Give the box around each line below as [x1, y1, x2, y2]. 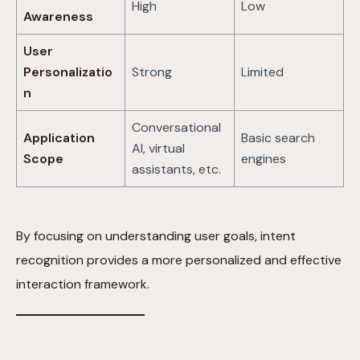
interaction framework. [16, 276, 149, 293]
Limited [241, 63, 284, 81]
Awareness [23, 8, 93, 26]
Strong [132, 63, 172, 81]
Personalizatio [23, 63, 112, 81]
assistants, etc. [132, 161, 221, 178]
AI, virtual [132, 140, 185, 157]
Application [23, 129, 95, 147]
